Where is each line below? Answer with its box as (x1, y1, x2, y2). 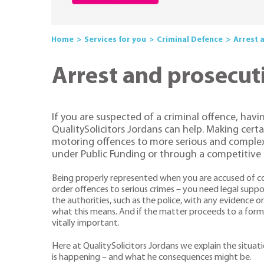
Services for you (84, 35, 146, 44)
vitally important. (52, 218, 120, 228)
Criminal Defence (157, 35, 223, 44)
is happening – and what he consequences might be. (52, 253, 252, 263)
